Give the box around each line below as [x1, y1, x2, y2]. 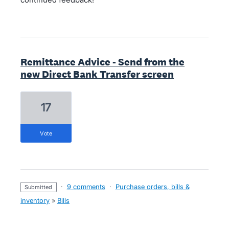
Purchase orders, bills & [115, 182, 190, 191]
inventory [20, 196, 50, 205]
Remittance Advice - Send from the [20, 55, 185, 69]
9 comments [66, 182, 105, 191]
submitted [28, 184, 53, 191]
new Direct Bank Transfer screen [20, 67, 174, 81]
